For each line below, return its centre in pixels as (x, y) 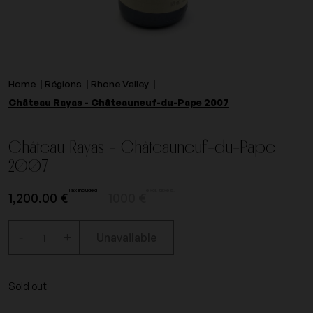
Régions (63, 83)
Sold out (28, 286)
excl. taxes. (160, 190)
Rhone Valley (120, 83)
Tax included (82, 190)
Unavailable (126, 238)
